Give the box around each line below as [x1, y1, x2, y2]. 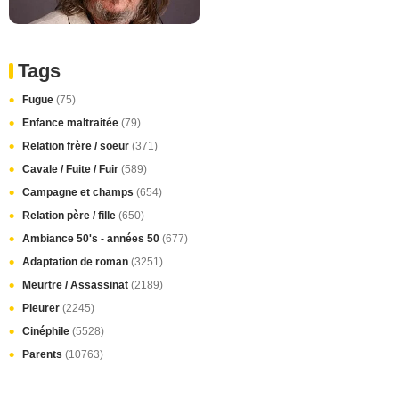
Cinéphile [22, 324, 72, 338]
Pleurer [22, 301, 62, 314]
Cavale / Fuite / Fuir [22, 162, 121, 175]
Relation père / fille [22, 208, 118, 222]
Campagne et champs [22, 185, 136, 199]
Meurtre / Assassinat [22, 278, 131, 291]
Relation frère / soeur [22, 139, 132, 152]
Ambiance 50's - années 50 [22, 232, 162, 245]
